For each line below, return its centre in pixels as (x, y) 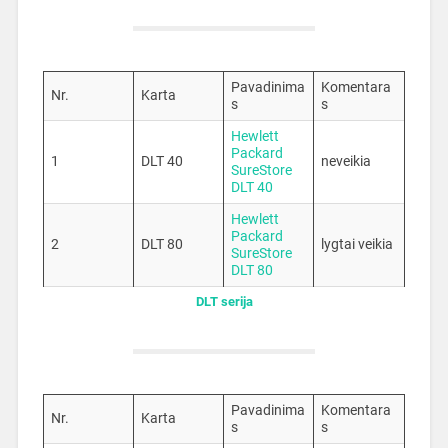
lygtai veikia (356, 245)
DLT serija (224, 301)
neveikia (345, 162)
